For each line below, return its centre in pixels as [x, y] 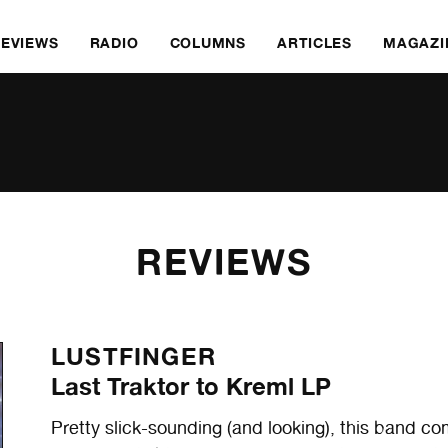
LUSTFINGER [134, 356]
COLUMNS [207, 42]
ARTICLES [314, 42]
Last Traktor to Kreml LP [191, 386]
